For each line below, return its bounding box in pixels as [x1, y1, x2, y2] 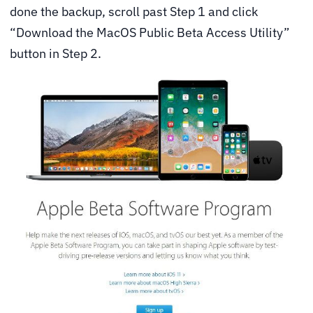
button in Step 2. [10, 45, 101, 62]
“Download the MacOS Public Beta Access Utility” [10, 24, 290, 41]
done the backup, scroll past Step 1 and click [10, 3, 258, 20]
